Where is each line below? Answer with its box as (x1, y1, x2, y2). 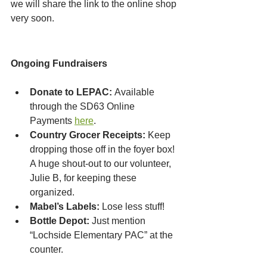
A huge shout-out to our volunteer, (30, 159, 173, 169)
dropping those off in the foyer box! (30, 144, 177, 155)
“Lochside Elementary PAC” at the (30, 230, 175, 241)
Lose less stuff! (100, 201, 164, 212)
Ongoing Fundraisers (11, 58, 107, 69)
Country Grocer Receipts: (30, 130, 145, 141)
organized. (30, 187, 74, 198)
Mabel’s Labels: (30, 201, 100, 212)
